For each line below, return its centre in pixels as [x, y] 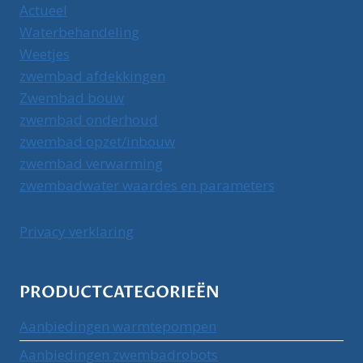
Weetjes [45, 53]
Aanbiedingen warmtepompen [118, 326]
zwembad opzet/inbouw [97, 141]
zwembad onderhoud [89, 119]
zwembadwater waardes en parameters [147, 185]
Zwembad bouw [72, 97]
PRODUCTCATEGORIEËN [120, 292]
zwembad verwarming [91, 163]
